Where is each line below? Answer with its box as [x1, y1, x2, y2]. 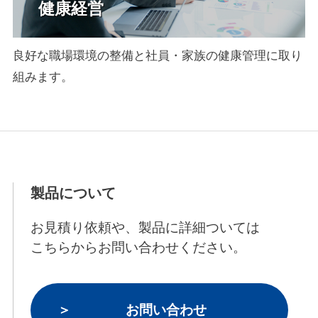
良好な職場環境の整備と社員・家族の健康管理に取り [12, 49, 302, 63]
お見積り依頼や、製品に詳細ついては [30, 220, 260, 236]
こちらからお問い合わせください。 [30, 240, 246, 256]
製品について [30, 185, 116, 201]
